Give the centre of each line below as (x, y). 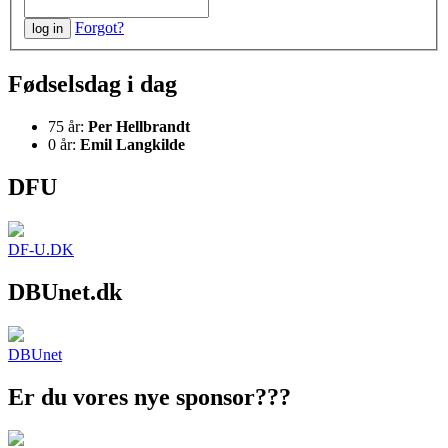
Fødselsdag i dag (92, 84)
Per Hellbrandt (139, 127)
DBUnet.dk (65, 291)
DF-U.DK (41, 249)
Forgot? (99, 28)
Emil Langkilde (132, 145)
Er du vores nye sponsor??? (149, 396)
